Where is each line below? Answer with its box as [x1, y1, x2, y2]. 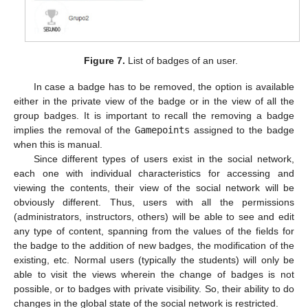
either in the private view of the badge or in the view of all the [14, 95, 294, 107]
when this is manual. [14, 138, 102, 150]
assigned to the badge [189, 124, 295, 135]
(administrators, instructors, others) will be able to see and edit [14, 210, 294, 222]
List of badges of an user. [124, 54, 238, 66]
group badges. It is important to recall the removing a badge [14, 109, 294, 121]
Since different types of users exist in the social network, [33, 153, 294, 164]
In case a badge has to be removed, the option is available [33, 80, 294, 92]
